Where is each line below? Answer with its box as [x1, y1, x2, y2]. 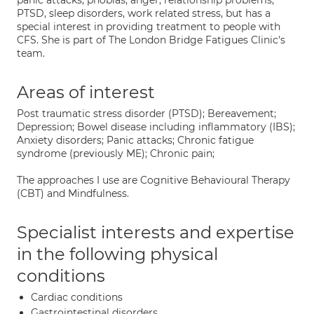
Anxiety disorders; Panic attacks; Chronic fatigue [17, 134, 254, 146]
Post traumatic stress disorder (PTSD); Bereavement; [17, 107, 276, 120]
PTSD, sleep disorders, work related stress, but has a [17, 7, 271, 20]
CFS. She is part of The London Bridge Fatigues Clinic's [17, 34, 285, 46]
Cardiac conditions [31, 291, 123, 303]
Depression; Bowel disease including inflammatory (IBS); [17, 121, 295, 133]
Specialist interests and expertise [17, 222, 294, 243]
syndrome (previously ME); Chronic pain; [17, 147, 214, 160]
